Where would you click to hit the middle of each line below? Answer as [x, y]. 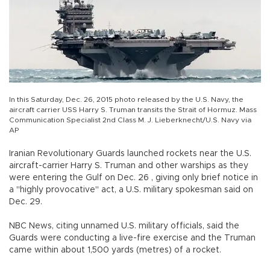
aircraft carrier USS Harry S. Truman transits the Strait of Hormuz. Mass [133, 109]
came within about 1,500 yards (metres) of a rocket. [116, 250]
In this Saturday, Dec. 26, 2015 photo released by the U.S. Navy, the [126, 99]
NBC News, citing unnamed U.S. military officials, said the [124, 226]
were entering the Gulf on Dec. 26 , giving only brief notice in [133, 177]
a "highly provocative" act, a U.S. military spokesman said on [131, 190]
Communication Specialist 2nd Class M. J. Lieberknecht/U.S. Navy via [130, 120]
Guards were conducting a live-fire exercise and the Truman [132, 238]
